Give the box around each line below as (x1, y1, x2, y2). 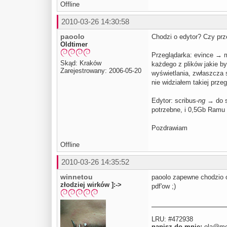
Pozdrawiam (152, 124, 187, 132)
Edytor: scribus (152, 97, 196, 105)
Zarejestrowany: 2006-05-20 (60, 66, 141, 74)
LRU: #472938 (152, 215, 193, 223)
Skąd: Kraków (60, 59, 101, 67)
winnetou (60, 173, 93, 181)
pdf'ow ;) (152, 182, 176, 191)
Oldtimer (60, 41, 88, 49)
